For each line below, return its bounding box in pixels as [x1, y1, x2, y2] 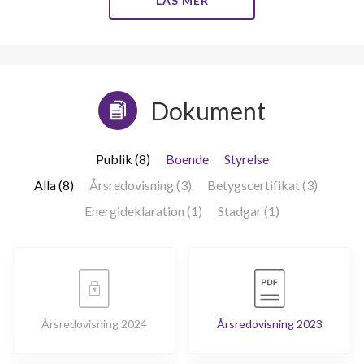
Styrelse [223, 150, 269, 167]
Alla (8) [33, 176, 74, 193]
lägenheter [45, 46, 109, 61]
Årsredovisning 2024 [41, 316, 147, 331]
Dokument [150, 95, 266, 125]
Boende [165, 150, 209, 167]
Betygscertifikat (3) [206, 176, 318, 193]
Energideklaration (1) [84, 202, 202, 219]
